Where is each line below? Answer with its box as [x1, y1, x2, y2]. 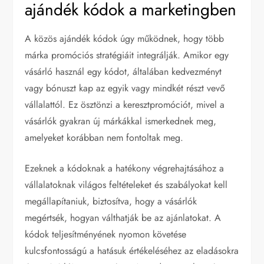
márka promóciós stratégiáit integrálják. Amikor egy [25, 48, 229, 62]
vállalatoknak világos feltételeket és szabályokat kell [25, 177, 228, 192]
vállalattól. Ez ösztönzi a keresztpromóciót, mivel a [25, 97, 225, 111]
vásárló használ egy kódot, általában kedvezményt [25, 64, 222, 78]
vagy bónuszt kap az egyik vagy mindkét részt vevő [25, 81, 226, 95]
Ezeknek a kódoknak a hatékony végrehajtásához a [25, 161, 225, 175]
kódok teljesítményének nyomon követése [25, 227, 187, 241]
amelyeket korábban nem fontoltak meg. [25, 130, 184, 144]
